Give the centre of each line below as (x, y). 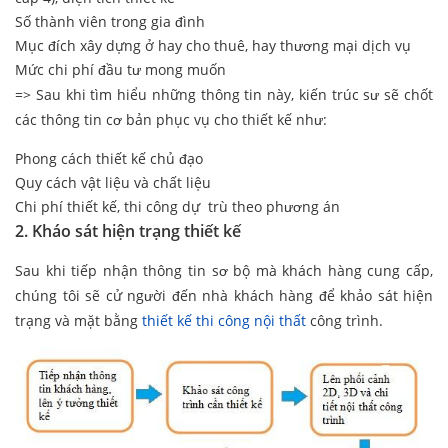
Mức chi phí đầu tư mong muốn (120, 70)
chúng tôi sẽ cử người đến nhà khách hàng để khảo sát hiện (224, 296)
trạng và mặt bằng (78, 321)
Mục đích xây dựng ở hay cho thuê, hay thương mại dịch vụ (213, 46)
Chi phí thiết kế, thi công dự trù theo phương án (177, 207)
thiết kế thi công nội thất (224, 321)
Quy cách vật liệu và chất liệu (113, 183)
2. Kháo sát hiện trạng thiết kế (128, 231)
